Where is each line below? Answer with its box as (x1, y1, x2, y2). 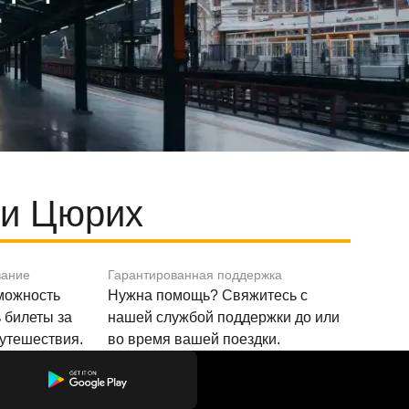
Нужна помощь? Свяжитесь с (108, 288, 309, 303)
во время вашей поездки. (108, 331, 281, 347)
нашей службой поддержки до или (108, 309, 341, 325)
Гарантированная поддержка (108, 267, 283, 282)
